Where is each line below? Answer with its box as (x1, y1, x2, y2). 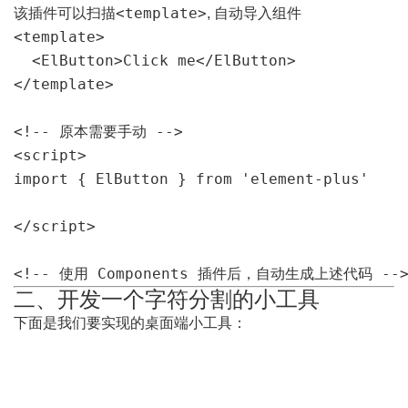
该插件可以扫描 (14, 5, 116, 21)
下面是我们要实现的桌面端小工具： (14, 315, 247, 331)
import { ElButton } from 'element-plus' (14, 170, 369, 188)
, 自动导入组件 (207, 5, 301, 21)
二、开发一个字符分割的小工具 (14, 287, 320, 311)
